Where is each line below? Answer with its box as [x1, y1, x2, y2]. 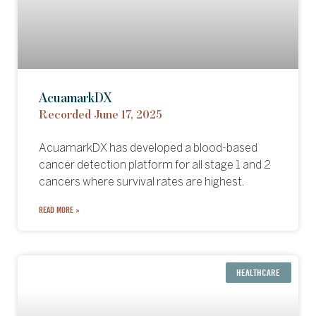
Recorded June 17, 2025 [39, 109, 162, 121]
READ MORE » [39, 205, 80, 215]
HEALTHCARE [236, 266, 281, 279]
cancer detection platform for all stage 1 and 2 [39, 160, 271, 171]
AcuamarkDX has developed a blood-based [39, 143, 257, 154]
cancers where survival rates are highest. [39, 177, 244, 188]
